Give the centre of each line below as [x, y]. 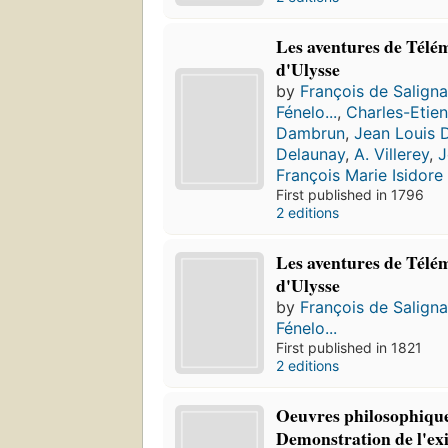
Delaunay [311, 154]
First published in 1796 [350, 195]
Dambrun [311, 133]
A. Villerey [392, 154]
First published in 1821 [349, 348]
